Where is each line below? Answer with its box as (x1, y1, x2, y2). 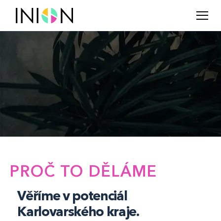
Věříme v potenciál (17, 187, 127, 204)
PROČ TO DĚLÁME (9, 161, 158, 181)
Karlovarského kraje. (17, 203, 139, 220)
